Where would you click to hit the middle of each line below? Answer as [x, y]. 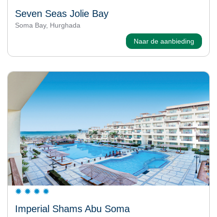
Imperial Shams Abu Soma [72, 209]
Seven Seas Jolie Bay [62, 13]
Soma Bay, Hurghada [48, 25]
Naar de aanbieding [164, 41]
